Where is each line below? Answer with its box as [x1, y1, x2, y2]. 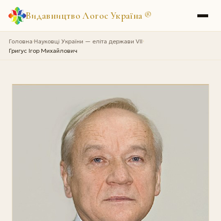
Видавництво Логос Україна [25, 9, 145, 21]
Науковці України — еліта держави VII [34, 37, 143, 45]
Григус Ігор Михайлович [8, 46, 77, 54]
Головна [8, 37, 33, 45]
